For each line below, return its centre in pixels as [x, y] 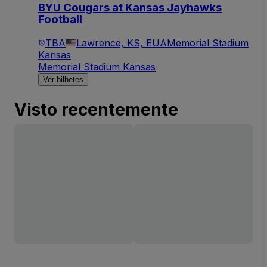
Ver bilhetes [63, 79]
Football [60, 20]
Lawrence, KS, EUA [122, 43]
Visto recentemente [96, 109]
